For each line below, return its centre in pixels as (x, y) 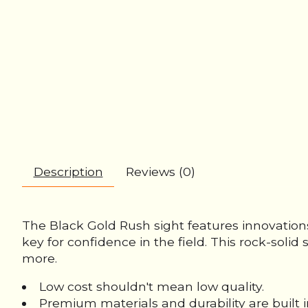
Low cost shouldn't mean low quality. (151, 286)
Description (68, 172)
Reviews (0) (160, 172)
